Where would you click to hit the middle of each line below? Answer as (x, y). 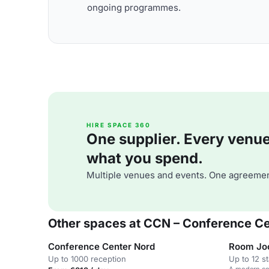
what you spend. (145, 158)
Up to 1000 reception (87, 259)
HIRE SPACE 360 (119, 125)
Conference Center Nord (101, 246)
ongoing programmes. (134, 7)
